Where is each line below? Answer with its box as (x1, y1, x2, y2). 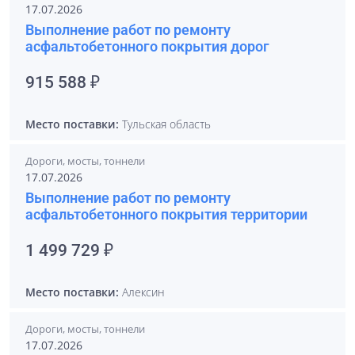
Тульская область (119, 116, 211, 132)
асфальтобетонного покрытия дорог (25, 38, 269, 55)
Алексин (119, 284, 165, 300)
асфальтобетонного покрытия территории (25, 206, 307, 223)
